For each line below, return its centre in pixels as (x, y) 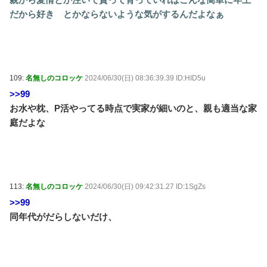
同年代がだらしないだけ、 (63, 216)
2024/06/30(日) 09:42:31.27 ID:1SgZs (145, 186)
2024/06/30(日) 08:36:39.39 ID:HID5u (145, 78)
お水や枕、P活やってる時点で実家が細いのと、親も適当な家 (133, 108)
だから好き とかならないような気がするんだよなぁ (117, 14)
